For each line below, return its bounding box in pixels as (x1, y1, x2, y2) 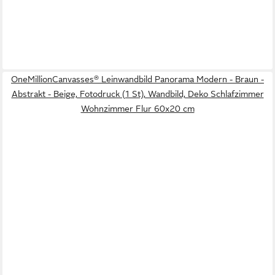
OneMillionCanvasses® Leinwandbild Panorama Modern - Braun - (11, 74, 264, 85)
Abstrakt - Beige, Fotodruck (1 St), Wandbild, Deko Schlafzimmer (11, 89, 264, 99)
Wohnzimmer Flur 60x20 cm (80, 104, 195, 114)
